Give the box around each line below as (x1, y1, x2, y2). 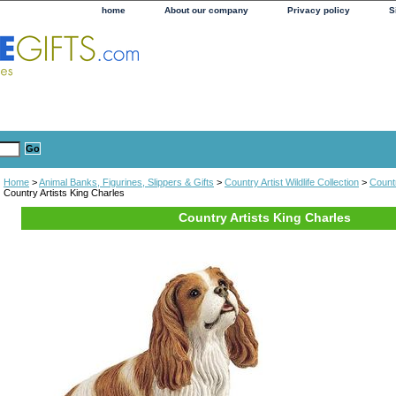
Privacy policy (287, 5, 350, 15)
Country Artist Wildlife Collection (225, 176, 359, 187)
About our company (164, 5, 248, 15)
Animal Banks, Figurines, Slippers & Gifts (39, 176, 214, 187)
